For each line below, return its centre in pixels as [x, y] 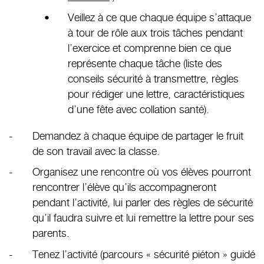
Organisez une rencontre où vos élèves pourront [142, 172]
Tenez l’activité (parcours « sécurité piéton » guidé [144, 255]
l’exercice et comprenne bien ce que [149, 48]
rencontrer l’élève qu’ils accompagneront [124, 187]
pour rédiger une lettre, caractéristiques [156, 94]
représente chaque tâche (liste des [145, 63]
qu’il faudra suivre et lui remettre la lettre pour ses [143, 218]
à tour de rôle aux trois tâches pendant [155, 32]
